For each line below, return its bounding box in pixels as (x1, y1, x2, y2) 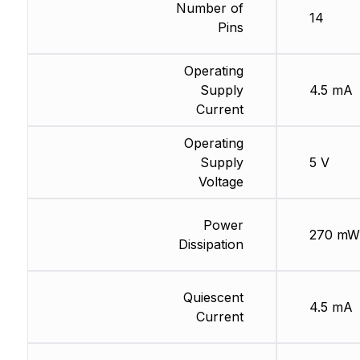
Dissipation (178, 236, 243, 253)
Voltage (198, 174, 243, 190)
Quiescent (182, 289, 243, 306)
